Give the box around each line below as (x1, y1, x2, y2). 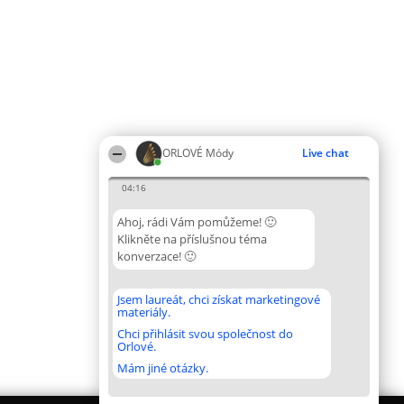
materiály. (117, 304, 170, 320)
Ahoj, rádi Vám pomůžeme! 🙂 (117, 214, 276, 230)
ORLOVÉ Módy (162, 145, 234, 161)
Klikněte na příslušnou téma (117, 231, 267, 247)
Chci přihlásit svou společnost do (117, 326, 293, 342)
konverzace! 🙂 (117, 248, 196, 264)
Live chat (302, 145, 349, 161)
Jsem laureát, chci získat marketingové (117, 291, 320, 308)
